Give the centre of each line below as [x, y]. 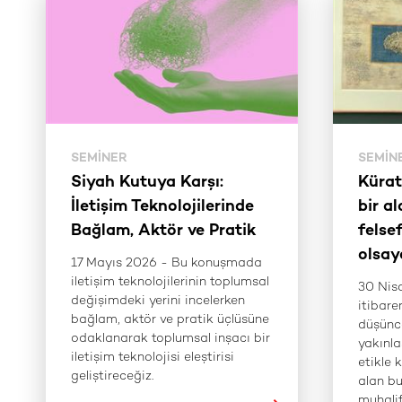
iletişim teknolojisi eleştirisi [152, 357]
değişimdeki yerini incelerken [157, 301]
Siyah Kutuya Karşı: [147, 183]
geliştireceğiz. [112, 376]
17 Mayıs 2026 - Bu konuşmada [166, 263]
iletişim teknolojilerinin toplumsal [170, 282]
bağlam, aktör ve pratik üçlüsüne [170, 319]
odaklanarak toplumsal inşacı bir [170, 338]
